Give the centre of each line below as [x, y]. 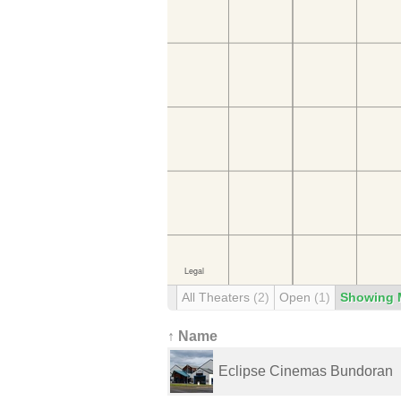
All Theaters [218, 297]
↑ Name [192, 336]
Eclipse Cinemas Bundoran [306, 371]
